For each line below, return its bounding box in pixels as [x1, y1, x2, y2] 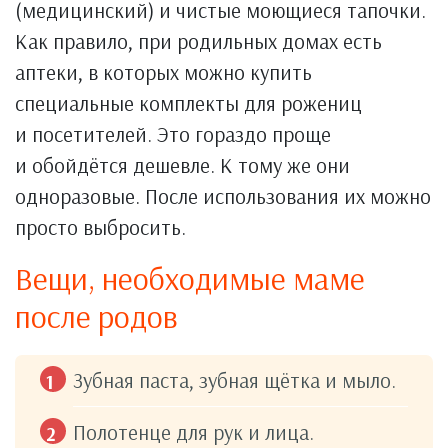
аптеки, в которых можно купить [15, 58, 312, 85]
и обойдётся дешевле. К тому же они [15, 151, 350, 178]
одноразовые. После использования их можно [15, 182, 431, 209]
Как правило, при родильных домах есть [15, 27, 382, 54]
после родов [15, 295, 178, 336]
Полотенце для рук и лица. [73, 418, 314, 445]
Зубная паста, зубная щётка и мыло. [73, 366, 396, 393]
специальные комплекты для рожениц [15, 89, 362, 116]
